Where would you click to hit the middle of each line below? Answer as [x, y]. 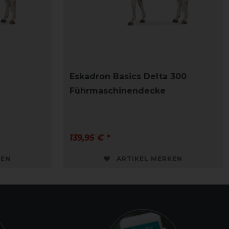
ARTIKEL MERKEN [150, 159]
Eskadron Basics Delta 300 [128, 77]
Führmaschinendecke [118, 91]
